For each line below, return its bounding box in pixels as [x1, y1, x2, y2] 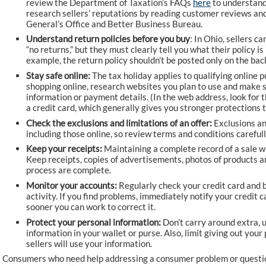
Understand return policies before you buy [26, 33, 190, 45]
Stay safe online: [26, 70, 90, 81]
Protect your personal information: [26, 216, 161, 227]
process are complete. [26, 164, 111, 176]
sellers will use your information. [26, 237, 152, 249]
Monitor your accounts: [26, 180, 117, 191]
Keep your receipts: [26, 143, 102, 154]
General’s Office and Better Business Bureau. [26, 18, 202, 29]
